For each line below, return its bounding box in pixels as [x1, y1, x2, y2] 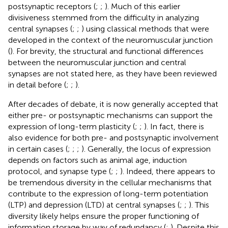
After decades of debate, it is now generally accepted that [8, 99, 218, 109]
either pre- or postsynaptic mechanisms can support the [8, 110, 213, 120]
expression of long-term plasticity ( [8, 121, 135, 131]
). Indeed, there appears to [120, 166, 215, 176]
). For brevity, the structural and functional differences [10, 46, 204, 56]
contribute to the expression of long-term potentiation [8, 188, 208, 198]
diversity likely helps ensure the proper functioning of [8, 211, 199, 221]
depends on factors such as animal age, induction [8, 155, 187, 165]
